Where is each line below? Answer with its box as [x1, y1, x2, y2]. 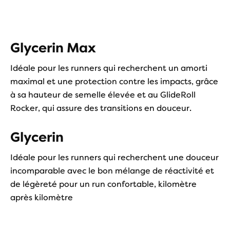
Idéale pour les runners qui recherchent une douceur [10, 152, 219, 162]
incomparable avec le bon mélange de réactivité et [10, 166, 214, 176]
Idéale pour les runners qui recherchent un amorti [10, 63, 207, 73]
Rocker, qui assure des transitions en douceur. [10, 103, 191, 113]
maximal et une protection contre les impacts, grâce [10, 76, 218, 86]
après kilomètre [10, 193, 73, 202]
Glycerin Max [10, 40, 96, 55]
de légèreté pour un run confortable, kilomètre [10, 179, 197, 189]
